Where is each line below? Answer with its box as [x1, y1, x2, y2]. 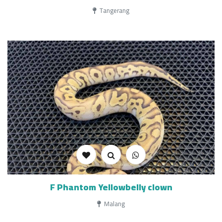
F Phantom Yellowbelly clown [50, 179, 172, 195]
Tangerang [98, 4, 129, 16]
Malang [103, 198, 125, 210]
